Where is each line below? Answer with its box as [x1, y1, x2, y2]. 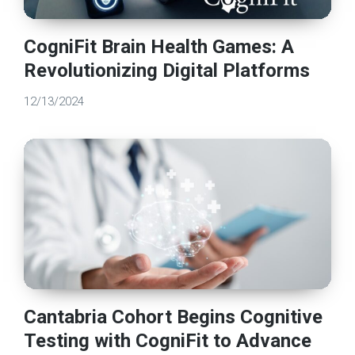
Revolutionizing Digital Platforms [24, 59, 311, 82]
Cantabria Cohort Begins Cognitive [24, 306, 323, 329]
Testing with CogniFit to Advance [24, 330, 312, 353]
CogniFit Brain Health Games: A [24, 35, 295, 58]
